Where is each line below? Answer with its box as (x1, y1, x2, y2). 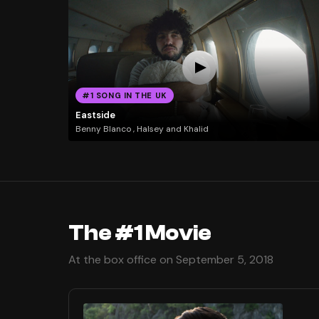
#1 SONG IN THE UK (82, 90, 167, 101)
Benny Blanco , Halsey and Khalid (75, 123, 209, 135)
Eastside (75, 108, 115, 121)
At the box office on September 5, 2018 (68, 252, 273, 268)
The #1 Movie (68, 221, 211, 246)
